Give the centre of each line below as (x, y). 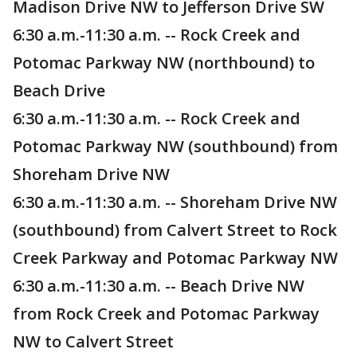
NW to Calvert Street (93, 342)
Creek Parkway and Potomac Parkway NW (175, 258)
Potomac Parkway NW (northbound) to (164, 63)
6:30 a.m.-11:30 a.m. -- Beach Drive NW (159, 286)
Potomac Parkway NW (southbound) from (175, 147)
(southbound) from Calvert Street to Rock (175, 230)
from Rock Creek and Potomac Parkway (166, 314)
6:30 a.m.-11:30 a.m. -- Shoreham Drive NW (175, 202)
